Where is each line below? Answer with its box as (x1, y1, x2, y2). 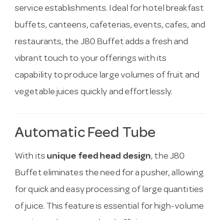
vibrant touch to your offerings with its (15, 55, 167, 64)
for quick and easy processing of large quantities (15, 185, 203, 195)
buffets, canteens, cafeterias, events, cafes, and (15, 21, 205, 31)
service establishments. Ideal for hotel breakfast (15, 4, 204, 14)
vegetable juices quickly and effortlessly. (15, 88, 173, 98)
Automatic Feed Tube (15, 127, 156, 142)
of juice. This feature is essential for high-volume (15, 202, 204, 212)
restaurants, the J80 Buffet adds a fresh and (15, 38, 189, 48)
